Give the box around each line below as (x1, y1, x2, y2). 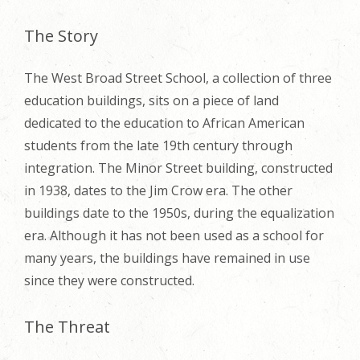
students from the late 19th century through (24, 136, 292, 154)
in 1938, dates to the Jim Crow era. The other (24, 181, 292, 199)
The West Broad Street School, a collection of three (24, 68, 332, 87)
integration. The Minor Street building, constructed (24, 158, 333, 177)
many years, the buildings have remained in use (24, 248, 310, 267)
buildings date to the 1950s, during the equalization (24, 203, 334, 222)
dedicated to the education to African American (24, 113, 305, 132)
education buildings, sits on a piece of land (24, 91, 279, 109)
